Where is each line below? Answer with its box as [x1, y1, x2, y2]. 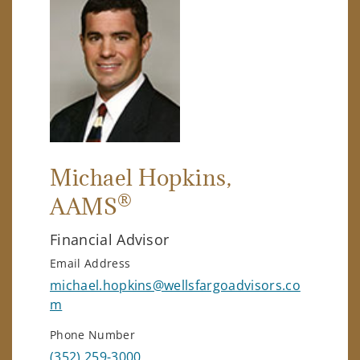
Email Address [50, 255, 131, 271]
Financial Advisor [50, 229, 170, 249]
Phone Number [50, 326, 135, 342]
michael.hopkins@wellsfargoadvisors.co [50, 276, 301, 294]
